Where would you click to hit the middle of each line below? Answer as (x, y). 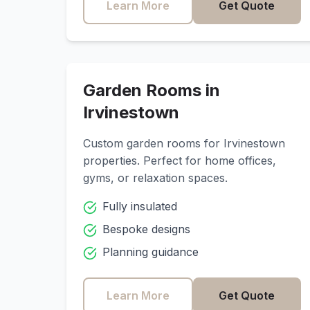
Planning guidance (151, 252)
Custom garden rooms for (153, 143)
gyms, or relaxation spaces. (155, 178)
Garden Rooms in (152, 90)
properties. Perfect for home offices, (180, 161)
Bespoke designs (146, 229)
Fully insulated (140, 206)
